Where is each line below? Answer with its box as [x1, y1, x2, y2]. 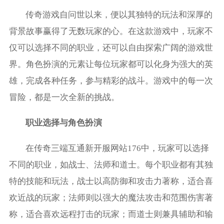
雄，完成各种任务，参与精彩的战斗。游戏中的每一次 [8, 76, 213, 86]
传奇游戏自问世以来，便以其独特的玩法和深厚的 [25, 10, 213, 20]
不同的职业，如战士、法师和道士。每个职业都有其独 [8, 159, 213, 169]
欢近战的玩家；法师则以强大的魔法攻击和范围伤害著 [8, 192, 213, 202]
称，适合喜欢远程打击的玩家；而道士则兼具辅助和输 [8, 209, 213, 219]
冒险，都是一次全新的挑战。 [8, 92, 119, 102]
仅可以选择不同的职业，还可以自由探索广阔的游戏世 [8, 43, 213, 53]
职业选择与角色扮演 [25, 117, 102, 127]
